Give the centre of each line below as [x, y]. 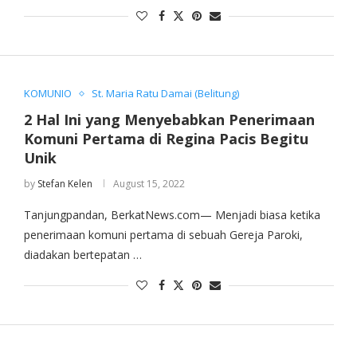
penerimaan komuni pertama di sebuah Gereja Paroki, [163, 235]
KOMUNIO [47, 94]
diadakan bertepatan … [82, 255]
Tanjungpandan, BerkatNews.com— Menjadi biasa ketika [172, 215]
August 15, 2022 [149, 184]
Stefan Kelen [65, 184]
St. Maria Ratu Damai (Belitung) [165, 94]
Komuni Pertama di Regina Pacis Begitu [166, 139]
